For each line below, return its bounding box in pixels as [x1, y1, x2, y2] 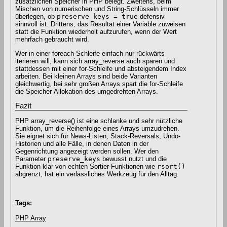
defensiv [138, 12, 165, 20]
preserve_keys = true [57, 12, 138, 20]
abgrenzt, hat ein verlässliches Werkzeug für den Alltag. [15, 170, 179, 178]
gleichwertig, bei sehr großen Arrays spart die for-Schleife [15, 80, 183, 88]
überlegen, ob [15, 12, 57, 20]
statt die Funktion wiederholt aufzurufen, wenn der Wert [15, 27, 177, 35]
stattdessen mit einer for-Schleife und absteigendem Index [15, 64, 186, 72]
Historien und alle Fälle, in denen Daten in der [15, 140, 148, 148]
